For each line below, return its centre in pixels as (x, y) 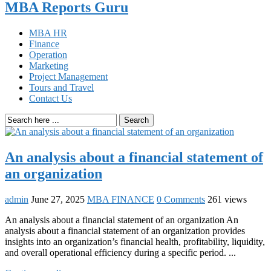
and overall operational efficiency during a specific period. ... (120, 252)
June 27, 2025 (58, 199)
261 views (227, 199)
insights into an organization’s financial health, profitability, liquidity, (135, 241)
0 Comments (181, 199)
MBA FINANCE (121, 199)
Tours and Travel (61, 87)
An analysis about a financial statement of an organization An (122, 220)
